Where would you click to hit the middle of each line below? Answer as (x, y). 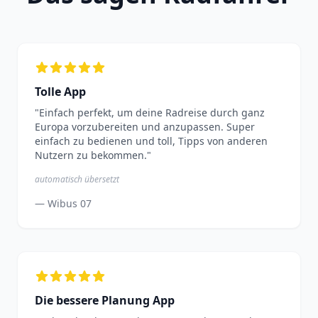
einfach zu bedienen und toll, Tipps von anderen (151, 141)
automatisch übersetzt (77, 179)
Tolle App (60, 91)
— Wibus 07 (63, 203)
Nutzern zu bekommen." (93, 155)
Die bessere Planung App (105, 300)
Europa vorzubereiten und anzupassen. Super (145, 126)
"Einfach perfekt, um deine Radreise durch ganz (150, 112)
